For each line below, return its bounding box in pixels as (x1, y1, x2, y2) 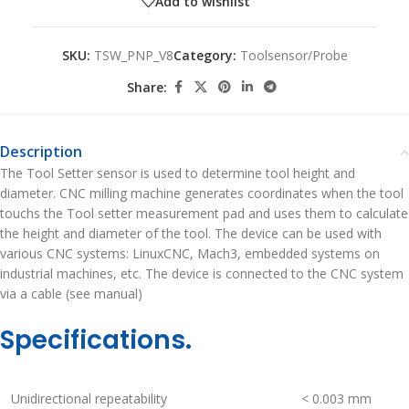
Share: (127, 78, 167, 96)
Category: (173, 47, 236, 65)
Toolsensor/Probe (239, 47, 348, 65)
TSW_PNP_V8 (93, 47, 173, 65)
